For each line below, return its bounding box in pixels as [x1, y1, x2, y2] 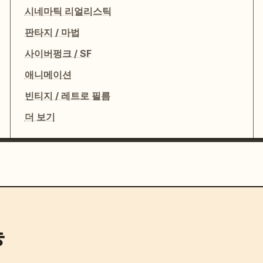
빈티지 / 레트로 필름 [24, 90, 110, 102]
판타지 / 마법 [24, 26, 80, 39]
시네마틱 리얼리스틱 [24, 5, 112, 18]
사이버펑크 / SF [24, 48, 92, 60]
